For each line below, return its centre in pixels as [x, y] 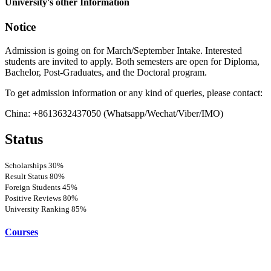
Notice [20, 27]
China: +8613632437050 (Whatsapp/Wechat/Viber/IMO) [114, 113]
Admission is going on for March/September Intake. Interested [123, 50]
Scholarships [27, 165]
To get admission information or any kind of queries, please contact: [134, 93]
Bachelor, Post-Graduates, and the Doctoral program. [106, 72]
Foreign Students [34, 187]
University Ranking [38, 209]
